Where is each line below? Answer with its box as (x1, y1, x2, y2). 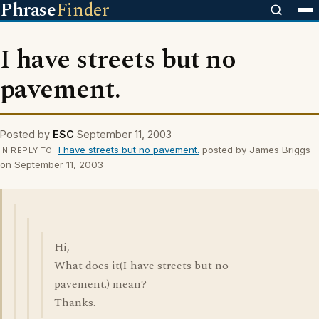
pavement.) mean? (54, 276, 147, 293)
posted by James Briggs (199, 144, 310, 155)
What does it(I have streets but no (54, 257, 229, 274)
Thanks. (54, 294, 95, 311)
